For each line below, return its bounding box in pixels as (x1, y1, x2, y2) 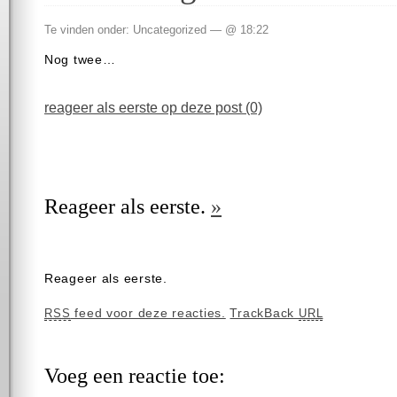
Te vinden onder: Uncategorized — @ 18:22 (44, 22, 269, 36)
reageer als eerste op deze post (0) (44, 99, 262, 115)
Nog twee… (44, 52, 116, 67)
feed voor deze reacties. (70, 306, 226, 321)
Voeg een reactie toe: (44, 364, 225, 388)
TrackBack (230, 306, 299, 321)
